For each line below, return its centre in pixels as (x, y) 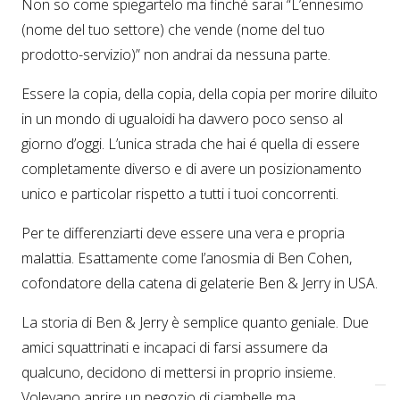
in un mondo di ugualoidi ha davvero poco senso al (182, 119)
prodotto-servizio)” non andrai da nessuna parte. (176, 55)
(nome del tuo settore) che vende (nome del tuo (173, 30)
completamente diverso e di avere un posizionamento (192, 169)
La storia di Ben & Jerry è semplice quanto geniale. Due (195, 323)
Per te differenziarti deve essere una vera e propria (183, 233)
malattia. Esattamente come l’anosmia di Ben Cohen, (187, 258)
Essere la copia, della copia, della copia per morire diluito (200, 94)
